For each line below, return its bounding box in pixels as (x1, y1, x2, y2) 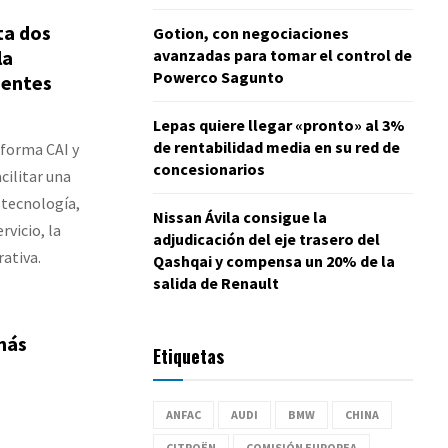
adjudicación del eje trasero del (153, 228, 380, 249)
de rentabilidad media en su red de (153, 136, 400, 157)
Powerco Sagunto (153, 66, 284, 87)
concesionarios (153, 158, 265, 179)
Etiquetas (153, 342, 224, 369)
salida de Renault (153, 272, 279, 293)
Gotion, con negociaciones (153, 22, 349, 43)
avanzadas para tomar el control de (153, 44, 412, 65)
